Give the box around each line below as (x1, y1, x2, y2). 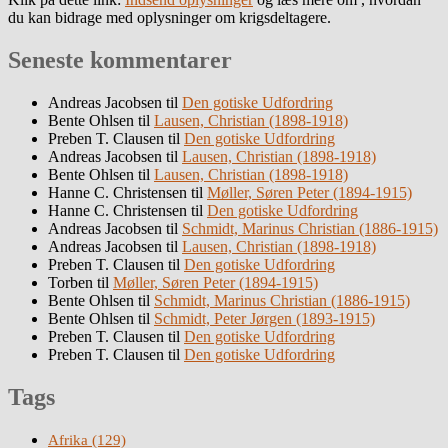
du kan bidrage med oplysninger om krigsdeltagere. (8, 9, 331, 27)
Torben (48, 274, 93, 292)
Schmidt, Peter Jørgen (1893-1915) (154, 310, 375, 328)
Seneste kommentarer (8, 47, 232, 74)
